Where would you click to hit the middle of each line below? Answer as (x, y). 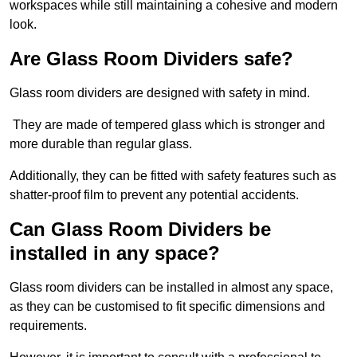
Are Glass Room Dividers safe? (151, 59)
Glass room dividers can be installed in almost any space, (171, 288)
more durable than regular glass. (101, 144)
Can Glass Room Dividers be (140, 229)
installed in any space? (115, 253)
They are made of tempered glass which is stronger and (167, 125)
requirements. (48, 326)
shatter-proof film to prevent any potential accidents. (154, 195)
